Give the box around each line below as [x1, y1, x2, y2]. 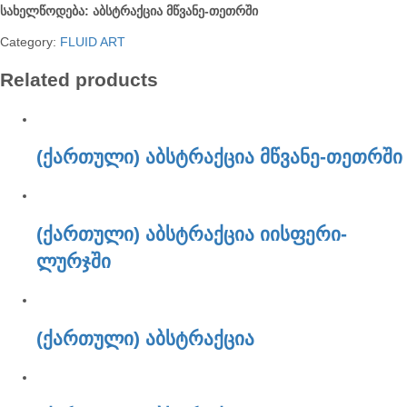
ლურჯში [36, 250, 111, 272]
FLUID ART [60, 34, 125, 49]
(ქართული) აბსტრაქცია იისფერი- [36, 223, 347, 244]
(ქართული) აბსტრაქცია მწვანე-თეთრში [36, 145, 402, 167]
